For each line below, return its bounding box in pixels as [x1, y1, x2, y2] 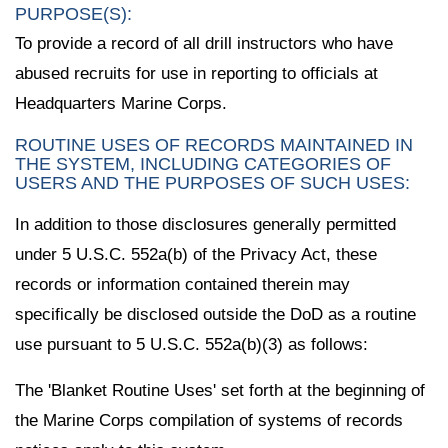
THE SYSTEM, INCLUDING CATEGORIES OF [15, 153, 391, 174]
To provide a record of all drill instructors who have [15, 33, 393, 53]
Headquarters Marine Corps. [15, 93, 227, 113]
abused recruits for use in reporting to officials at [15, 63, 378, 83]
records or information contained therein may [15, 274, 350, 294]
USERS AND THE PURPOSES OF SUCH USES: [15, 172, 410, 193]
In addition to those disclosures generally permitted [15, 214, 396, 234]
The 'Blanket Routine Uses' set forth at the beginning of [15, 381, 425, 401]
